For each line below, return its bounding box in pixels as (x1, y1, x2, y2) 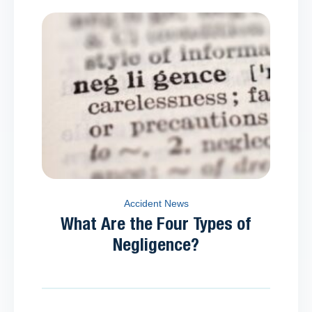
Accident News (123, 197, 189, 209)
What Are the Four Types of (61, 215, 251, 233)
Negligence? (113, 236, 199, 254)
